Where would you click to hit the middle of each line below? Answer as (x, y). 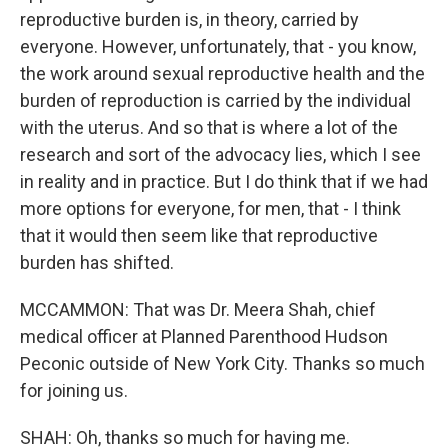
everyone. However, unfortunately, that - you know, (218, 46)
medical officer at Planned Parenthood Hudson (204, 336)
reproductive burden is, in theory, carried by (189, 19)
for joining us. (74, 390)
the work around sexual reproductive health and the (222, 73)
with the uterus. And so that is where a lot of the (209, 127)
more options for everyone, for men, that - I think (210, 208)
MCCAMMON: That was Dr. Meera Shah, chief (198, 309)
